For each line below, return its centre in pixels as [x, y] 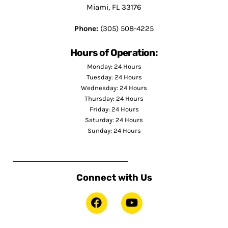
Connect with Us [114, 177]
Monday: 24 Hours [114, 66]
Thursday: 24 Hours [114, 98]
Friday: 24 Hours [114, 109]
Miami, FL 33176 [114, 7]
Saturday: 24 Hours [114, 120]
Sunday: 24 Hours [114, 130]
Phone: [86, 28]
